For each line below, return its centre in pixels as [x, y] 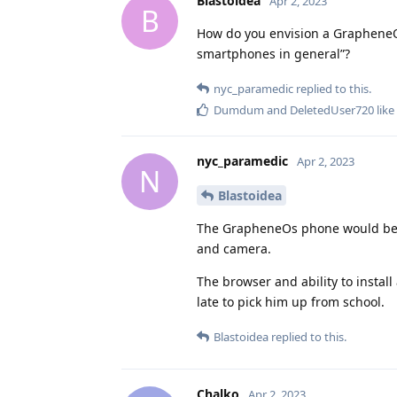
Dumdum [239, 109]
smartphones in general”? [273, 53]
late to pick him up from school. [291, 301]
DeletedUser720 [332, 109]
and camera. [234, 248]
